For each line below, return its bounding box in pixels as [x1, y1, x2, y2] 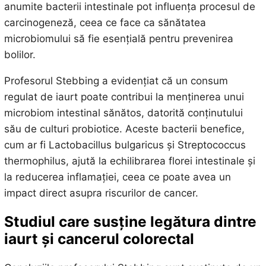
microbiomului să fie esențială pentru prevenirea [4, 32, 233, 45]
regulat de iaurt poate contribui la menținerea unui [4, 90, 244, 103]
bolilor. [4, 48, 36, 61]
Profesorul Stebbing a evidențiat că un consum [4, 74, 228, 87]
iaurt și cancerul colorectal [4, 230, 194, 248]
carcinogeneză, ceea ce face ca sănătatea [4, 16, 206, 28]
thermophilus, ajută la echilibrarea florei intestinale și [4, 154, 255, 167]
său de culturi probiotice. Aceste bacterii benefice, [4, 122, 245, 135]
